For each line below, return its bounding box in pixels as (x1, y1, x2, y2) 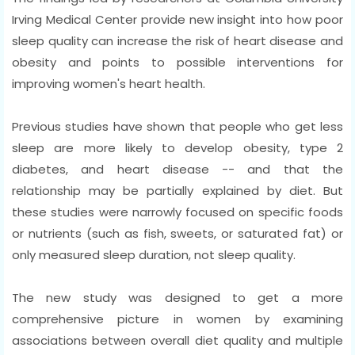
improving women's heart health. (12, 74, 205, 92)
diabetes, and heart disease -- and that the (12, 160, 343, 177)
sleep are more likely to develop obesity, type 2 (12, 139, 343, 156)
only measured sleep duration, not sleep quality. (12, 246, 296, 263)
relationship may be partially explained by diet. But (12, 181, 343, 199)
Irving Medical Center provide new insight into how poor (12, 10, 343, 28)
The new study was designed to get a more (12, 288, 343, 306)
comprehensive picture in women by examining (12, 310, 343, 327)
